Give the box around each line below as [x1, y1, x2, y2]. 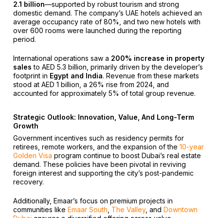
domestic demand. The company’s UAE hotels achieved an [13, 8, 202, 17]
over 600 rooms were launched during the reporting [13, 26, 182, 35]
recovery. [13, 177, 44, 186]
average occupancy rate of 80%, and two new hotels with [13, 17, 200, 26]
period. [13, 35, 36, 43]
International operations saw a [13, 54, 111, 62]
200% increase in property [110, 54, 204, 62]
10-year [179, 142, 204, 151]
